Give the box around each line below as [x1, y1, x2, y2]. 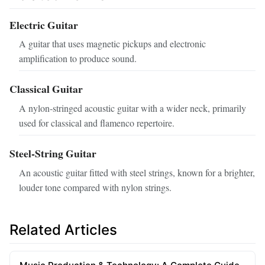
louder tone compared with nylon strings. [19, 181, 172, 193]
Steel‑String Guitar [9, 146, 96, 161]
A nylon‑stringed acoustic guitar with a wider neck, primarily [19, 102, 246, 115]
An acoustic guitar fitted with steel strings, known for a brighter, [19, 166, 255, 179]
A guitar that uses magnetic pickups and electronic [19, 37, 206, 50]
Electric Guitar [9, 17, 78, 33]
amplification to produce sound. [19, 52, 137, 65]
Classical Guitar [9, 81, 83, 97]
